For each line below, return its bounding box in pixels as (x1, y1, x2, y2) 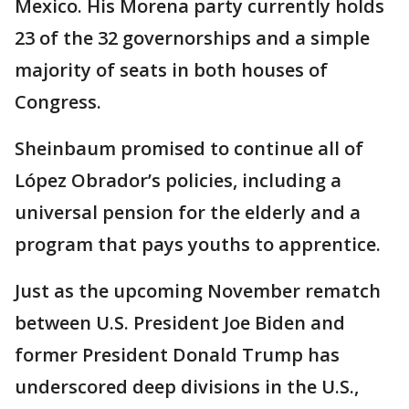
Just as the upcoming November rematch (15, 278, 381, 303)
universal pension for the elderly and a (15, 199, 361, 225)
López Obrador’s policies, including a (15, 167, 341, 193)
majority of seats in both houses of (15, 57, 328, 82)
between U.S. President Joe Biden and (15, 309, 345, 335)
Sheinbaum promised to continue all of (15, 135, 363, 161)
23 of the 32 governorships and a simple (15, 25, 370, 50)
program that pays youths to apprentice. (15, 231, 381, 257)
